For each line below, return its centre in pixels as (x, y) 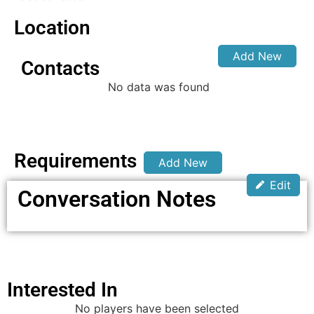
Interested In (62, 290)
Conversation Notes (117, 199)
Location (52, 28)
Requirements (75, 161)
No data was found (159, 87)
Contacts (60, 68)
